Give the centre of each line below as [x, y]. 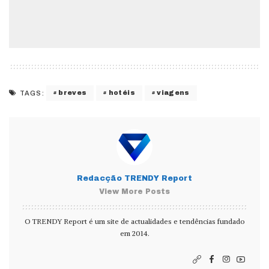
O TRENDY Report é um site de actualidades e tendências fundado [134, 221]
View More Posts [134, 191]
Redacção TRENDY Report [134, 178]
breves [73, 93]
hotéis [122, 93]
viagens [173, 93]
